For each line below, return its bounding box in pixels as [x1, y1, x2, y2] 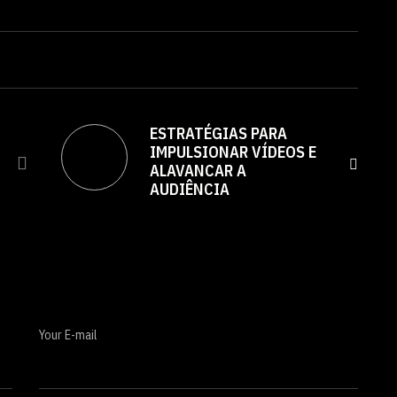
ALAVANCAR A [150, 160, 246, 182]
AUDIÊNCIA [150, 179, 230, 200]
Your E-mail [39, 327, 97, 344]
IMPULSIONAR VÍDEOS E [150, 142, 316, 163]
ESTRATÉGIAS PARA [150, 123, 287, 144]
